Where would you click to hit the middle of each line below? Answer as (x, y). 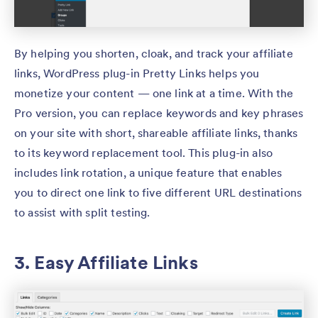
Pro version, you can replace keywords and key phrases (159, 113)
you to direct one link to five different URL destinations (158, 192)
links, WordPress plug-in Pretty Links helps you (137, 73)
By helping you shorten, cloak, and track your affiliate (154, 53)
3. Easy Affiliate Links (106, 262)
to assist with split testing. (82, 212)
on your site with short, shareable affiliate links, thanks (156, 132)
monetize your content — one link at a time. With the (154, 93)
